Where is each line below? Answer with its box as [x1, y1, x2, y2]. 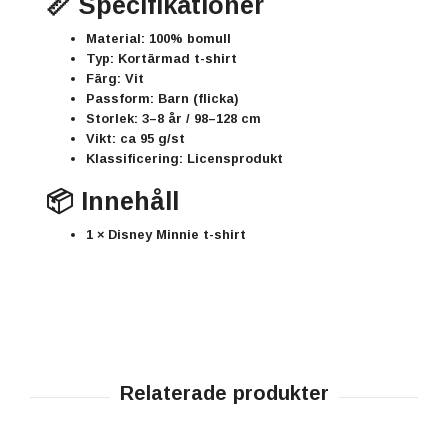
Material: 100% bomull [86, 31, 231, 47]
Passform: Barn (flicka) [86, 91, 238, 107]
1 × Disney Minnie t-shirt [86, 227, 246, 243]
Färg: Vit [86, 71, 144, 87]
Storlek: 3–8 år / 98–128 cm [86, 111, 261, 127]
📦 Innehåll [46, 187, 179, 216]
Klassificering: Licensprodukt [86, 151, 283, 167]
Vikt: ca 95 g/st [86, 131, 185, 147]
